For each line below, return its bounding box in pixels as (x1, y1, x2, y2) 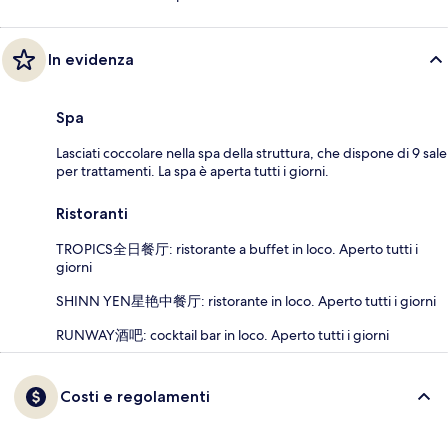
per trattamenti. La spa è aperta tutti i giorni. (56, 161, 329, 180)
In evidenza (48, 49, 134, 69)
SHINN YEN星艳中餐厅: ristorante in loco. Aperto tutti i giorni (56, 291, 436, 310)
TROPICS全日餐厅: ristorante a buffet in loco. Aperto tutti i (56, 239, 418, 258)
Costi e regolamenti (60, 386, 210, 406)
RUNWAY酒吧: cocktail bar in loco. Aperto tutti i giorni (56, 325, 389, 344)
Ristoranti (56, 203, 128, 223)
